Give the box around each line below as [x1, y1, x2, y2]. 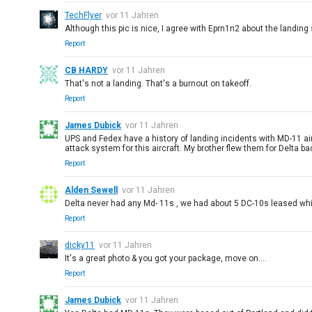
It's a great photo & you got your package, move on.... [65, 253, 267, 263]
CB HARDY [65, 65, 109, 75]
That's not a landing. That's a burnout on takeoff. [65, 79, 252, 88]
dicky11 [65, 240, 95, 250]
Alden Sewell [65, 185, 118, 195]
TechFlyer [65, 10, 102, 20]
